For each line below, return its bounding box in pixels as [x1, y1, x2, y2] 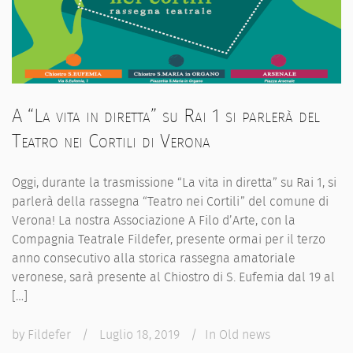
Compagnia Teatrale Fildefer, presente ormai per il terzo [12, 230, 325, 249]
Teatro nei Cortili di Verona [12, 128, 210, 155]
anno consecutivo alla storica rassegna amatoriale [12, 249, 295, 268]
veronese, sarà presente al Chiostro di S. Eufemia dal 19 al [12, 268, 335, 287]
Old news [219, 325, 270, 344]
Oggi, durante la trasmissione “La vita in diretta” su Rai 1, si [12, 173, 336, 192]
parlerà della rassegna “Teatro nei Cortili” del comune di [12, 192, 329, 211]
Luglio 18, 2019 [96, 325, 183, 344]
